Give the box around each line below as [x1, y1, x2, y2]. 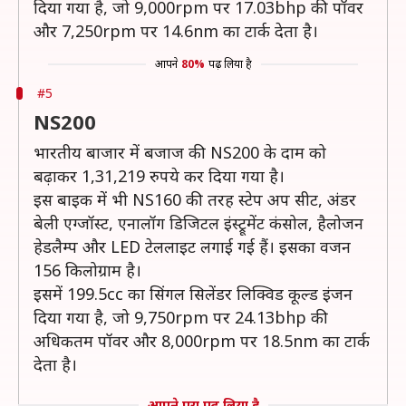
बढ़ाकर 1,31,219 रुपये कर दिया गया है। [34, 165, 285, 187]
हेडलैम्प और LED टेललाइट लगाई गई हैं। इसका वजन [34, 236, 351, 257]
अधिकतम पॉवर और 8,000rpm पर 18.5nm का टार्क [34, 330, 370, 352]
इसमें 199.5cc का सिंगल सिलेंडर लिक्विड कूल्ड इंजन [34, 283, 353, 304]
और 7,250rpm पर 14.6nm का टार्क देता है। [34, 20, 318, 42]
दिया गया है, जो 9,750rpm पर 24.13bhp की [34, 306, 328, 328]
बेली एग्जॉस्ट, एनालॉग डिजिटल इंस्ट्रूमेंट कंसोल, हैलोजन [34, 212, 363, 234]
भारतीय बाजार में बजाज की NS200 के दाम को [34, 141, 326, 163]
